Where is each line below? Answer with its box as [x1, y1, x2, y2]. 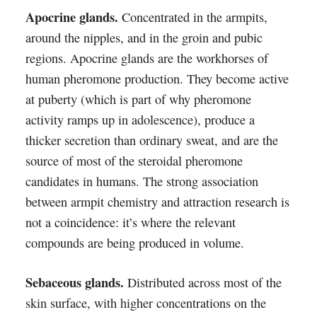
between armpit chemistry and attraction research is [25, 193, 289, 210]
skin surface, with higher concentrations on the [25, 294, 266, 311]
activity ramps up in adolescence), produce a [25, 111, 255, 128]
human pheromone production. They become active [25, 70, 289, 87]
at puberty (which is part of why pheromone [25, 91, 251, 108]
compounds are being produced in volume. [25, 234, 244, 251]
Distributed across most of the [123, 274, 282, 291]
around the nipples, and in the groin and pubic [25, 29, 263, 46]
